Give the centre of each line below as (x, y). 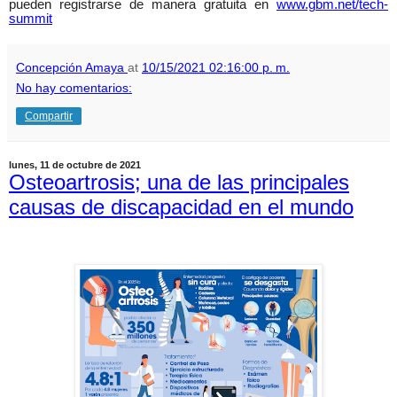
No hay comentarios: (74, 87)
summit (31, 18)
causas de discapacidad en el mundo (181, 206)
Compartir (49, 116)
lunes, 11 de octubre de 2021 (75, 164)
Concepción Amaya (70, 67)
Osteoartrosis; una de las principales (179, 182)
